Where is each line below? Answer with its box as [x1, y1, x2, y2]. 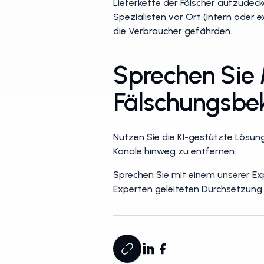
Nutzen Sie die [113, 131, 177, 143]
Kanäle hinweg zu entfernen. [113, 146, 236, 157]
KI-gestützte [177, 131, 233, 143]
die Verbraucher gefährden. [113, 25, 232, 37]
